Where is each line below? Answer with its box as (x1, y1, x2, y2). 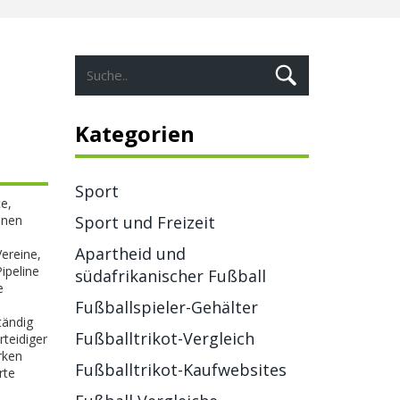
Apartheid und (74, 243, 186, 264)
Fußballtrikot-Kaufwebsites (74, 359, 287, 380)
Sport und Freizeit (74, 212, 215, 233)
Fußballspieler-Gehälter (74, 296, 258, 318)
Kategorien (74, 119, 195, 148)
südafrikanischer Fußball (74, 265, 266, 287)
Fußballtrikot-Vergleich (74, 328, 254, 349)
